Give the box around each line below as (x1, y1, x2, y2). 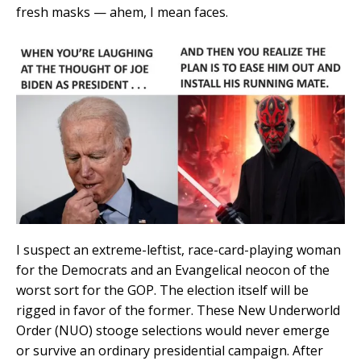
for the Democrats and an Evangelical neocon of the (16, 260, 330, 279)
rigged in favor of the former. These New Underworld (16, 301, 340, 319)
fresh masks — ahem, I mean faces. (16, 3, 228, 22)
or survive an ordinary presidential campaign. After (16, 341, 323, 359)
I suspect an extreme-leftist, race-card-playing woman (16, 240, 341, 259)
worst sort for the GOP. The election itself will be (16, 280, 309, 299)
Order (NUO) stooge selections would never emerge (16, 321, 330, 339)
